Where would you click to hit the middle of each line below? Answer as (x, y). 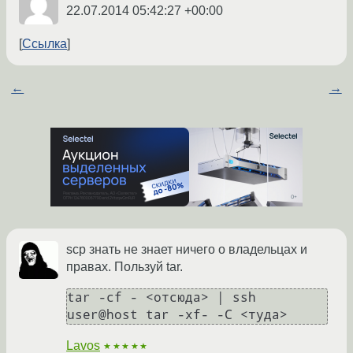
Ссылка (45, 44)
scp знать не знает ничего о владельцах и (187, 250)
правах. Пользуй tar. (124, 267)
